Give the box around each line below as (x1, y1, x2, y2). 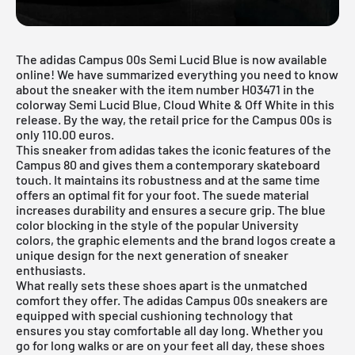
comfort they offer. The (16, 292, 147, 307)
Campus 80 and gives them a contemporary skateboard (16, 156, 320, 172)
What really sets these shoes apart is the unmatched (16, 277, 307, 292)
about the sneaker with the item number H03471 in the (16, 81, 315, 97)
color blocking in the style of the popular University (16, 216, 299, 232)
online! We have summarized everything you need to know (16, 66, 338, 82)
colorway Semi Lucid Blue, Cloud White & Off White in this (16, 96, 334, 112)
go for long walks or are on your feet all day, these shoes (16, 337, 325, 353)
